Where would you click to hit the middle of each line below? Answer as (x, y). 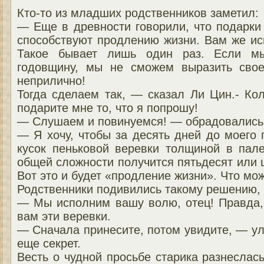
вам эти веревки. (64, 216)
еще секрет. (49, 243)
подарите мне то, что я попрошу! (108, 108)
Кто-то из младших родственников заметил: (138, 13)
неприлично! (51, 80)
